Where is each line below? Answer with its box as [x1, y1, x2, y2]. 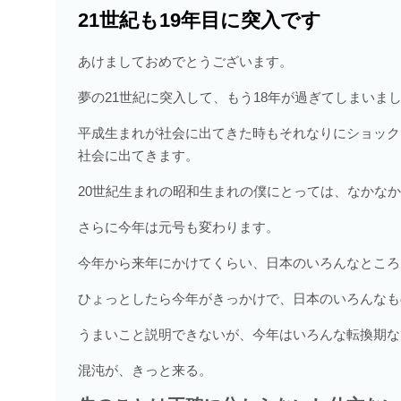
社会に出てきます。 [78, 148, 199, 164]
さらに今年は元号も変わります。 [78, 219, 279, 235]
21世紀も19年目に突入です [78, 9, 321, 32]
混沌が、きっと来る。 [78, 363, 212, 379]
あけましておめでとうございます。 [78, 54, 293, 70]
